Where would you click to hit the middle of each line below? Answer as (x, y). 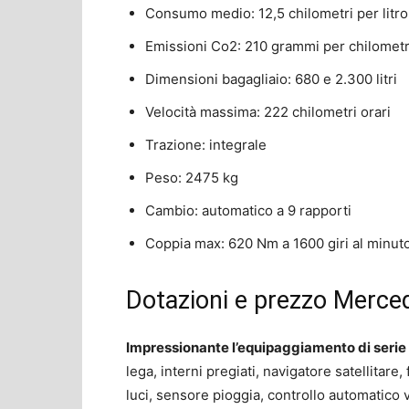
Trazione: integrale (206, 144)
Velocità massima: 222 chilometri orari (268, 111)
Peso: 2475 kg (192, 177)
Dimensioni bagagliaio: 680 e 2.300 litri (271, 79)
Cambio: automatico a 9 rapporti (248, 210)
